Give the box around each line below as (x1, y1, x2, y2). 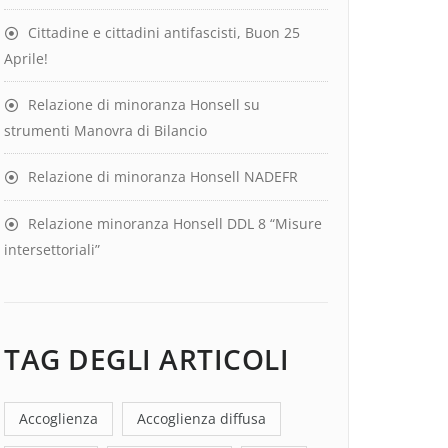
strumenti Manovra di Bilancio (4, 121, 207, 141)
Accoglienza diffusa (137, 409, 266, 429)
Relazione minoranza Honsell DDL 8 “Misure (28, 214, 322, 234)
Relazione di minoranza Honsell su (28, 95, 260, 115)
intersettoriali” (4, 240, 100, 260)
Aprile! (4, 49, 48, 69)
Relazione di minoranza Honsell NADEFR (28, 167, 298, 187)
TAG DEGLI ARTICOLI (4, 340, 289, 379)
